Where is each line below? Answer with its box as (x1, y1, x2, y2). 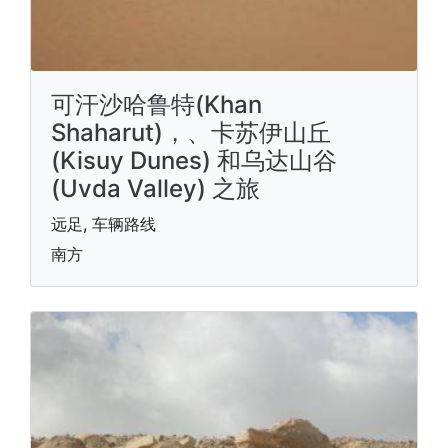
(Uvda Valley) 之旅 (51, 174, 260, 203)
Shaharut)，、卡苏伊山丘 (51, 118, 331, 147)
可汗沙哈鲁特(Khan (51, 90, 262, 119)
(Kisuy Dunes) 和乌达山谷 (51, 146, 337, 175)
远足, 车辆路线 (51, 214, 156, 234)
